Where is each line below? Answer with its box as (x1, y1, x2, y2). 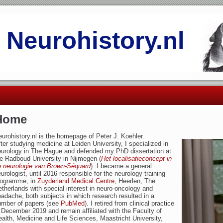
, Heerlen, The (114, 177, 155, 185)
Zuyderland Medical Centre (37, 177, 114, 185)
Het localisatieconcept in (101, 155, 172, 162)
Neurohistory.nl (6, 27, 185, 54)
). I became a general (91, 162, 152, 170)
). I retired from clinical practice (85, 200, 174, 207)
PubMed (61, 200, 85, 207)
